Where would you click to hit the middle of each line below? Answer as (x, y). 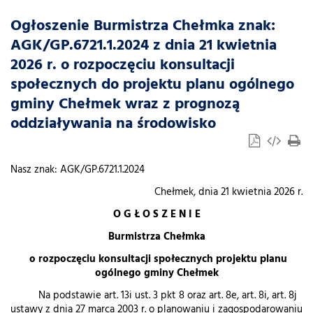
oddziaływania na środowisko (113, 124)
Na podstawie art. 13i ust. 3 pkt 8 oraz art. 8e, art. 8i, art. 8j (153, 296)
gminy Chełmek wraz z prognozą (125, 104)
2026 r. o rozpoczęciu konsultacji (123, 65)
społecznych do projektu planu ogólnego (152, 85)
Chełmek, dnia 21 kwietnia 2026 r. (228, 192)
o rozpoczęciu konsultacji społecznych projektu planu (156, 260)
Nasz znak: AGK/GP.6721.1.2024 (147, 170)
